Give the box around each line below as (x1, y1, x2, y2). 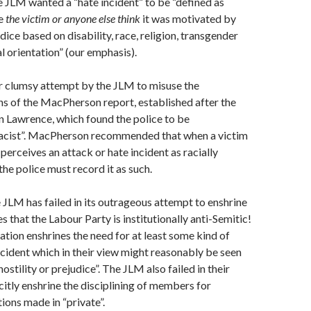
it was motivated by (142, 12, 236, 26)
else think (99, 12, 142, 26)
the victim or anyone (6, 12, 99, 26)
